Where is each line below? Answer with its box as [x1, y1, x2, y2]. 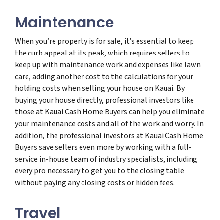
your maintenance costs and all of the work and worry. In [15, 118, 204, 129]
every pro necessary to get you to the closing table [15, 165, 184, 176]
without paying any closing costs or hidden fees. [15, 177, 175, 188]
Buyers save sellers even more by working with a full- [15, 141, 192, 153]
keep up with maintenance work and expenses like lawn [15, 59, 201, 70]
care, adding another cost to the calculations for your [15, 71, 193, 82]
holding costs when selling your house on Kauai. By [15, 82, 185, 94]
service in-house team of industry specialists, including [15, 153, 197, 165]
